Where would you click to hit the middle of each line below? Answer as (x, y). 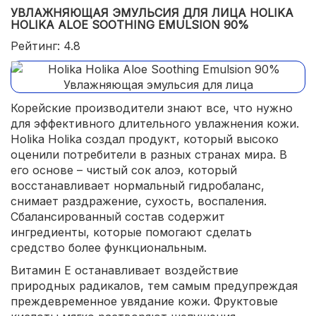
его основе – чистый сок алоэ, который (124, 170)
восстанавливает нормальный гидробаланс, (138, 186)
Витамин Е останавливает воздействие (124, 270)
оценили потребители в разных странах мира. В (149, 154)
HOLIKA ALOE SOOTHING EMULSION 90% (130, 25)
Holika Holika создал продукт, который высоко (145, 139)
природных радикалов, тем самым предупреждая (154, 286)
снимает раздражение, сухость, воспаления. (139, 201)
